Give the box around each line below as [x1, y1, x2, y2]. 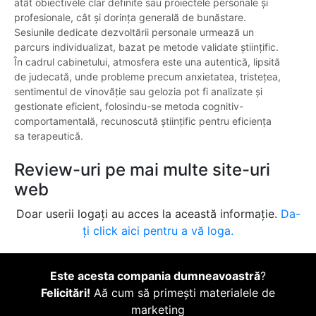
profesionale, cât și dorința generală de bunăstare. [14, 11, 246, 24]
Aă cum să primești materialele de [90, 286, 275, 300]
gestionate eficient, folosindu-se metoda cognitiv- [14, 100, 243, 113]
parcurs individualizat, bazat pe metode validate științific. [14, 41, 279, 54]
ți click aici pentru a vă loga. [83, 224, 233, 238]
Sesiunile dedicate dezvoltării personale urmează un [14, 26, 254, 39]
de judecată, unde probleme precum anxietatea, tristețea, [14, 71, 281, 83]
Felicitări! [41, 286, 90, 300]
